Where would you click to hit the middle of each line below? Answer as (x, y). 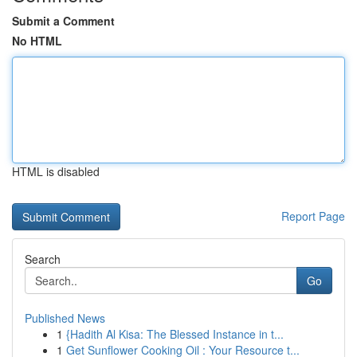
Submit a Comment (63, 21)
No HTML (37, 41)
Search (43, 259)
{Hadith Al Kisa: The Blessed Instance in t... (175, 334)
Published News (65, 318)
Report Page (313, 216)
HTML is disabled (56, 171)
